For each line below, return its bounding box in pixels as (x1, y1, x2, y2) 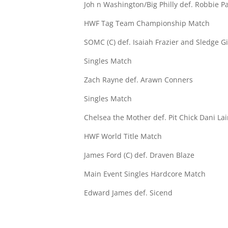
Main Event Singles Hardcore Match (84, 169, 206, 179)
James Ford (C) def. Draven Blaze (84, 150, 195, 160)
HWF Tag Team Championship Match (84, 18, 210, 28)
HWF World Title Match (84, 131, 162, 141)
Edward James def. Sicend (84, 188, 173, 198)
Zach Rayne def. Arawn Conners (84, 75, 193, 85)
